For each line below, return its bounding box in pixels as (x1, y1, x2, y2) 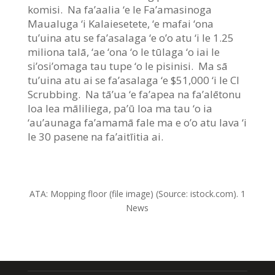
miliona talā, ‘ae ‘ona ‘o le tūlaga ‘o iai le (27, 44, 220, 59)
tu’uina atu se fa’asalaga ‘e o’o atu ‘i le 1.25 (27, 30, 234, 45)
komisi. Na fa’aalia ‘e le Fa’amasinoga (27, 2, 212, 17)
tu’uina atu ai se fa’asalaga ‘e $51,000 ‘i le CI (27, 72, 239, 87)
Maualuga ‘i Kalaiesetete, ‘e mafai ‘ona (27, 16, 214, 31)
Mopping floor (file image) (50, 187, 156, 199)
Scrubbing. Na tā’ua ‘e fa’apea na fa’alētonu (27, 87, 241, 101)
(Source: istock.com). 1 (155, 187, 246, 199)
